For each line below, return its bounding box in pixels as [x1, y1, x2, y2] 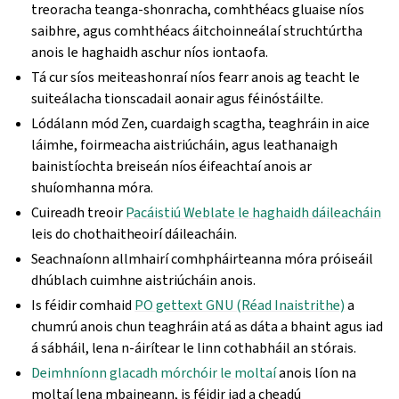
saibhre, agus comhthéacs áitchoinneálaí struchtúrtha [31, 21, 363, 40]
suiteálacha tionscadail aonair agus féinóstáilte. [31, 89, 324, 108]
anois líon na [276, 363, 357, 382]
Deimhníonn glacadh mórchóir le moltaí [31, 363, 277, 382]
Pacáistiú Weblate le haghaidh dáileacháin [126, 203, 382, 222]
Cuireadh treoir [31, 203, 126, 222]
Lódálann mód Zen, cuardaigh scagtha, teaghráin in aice [31, 114, 370, 133]
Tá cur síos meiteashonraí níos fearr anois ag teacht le [31, 68, 361, 86]
